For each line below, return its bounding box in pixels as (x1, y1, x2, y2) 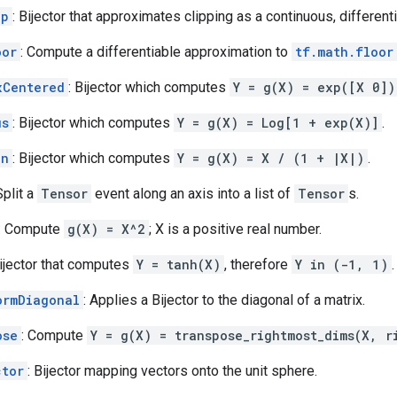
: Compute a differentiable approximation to (20, 43, 292, 60)
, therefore (224, 255, 292, 273)
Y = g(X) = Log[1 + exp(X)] (177, 113, 378, 131)
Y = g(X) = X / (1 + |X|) (177, 149, 364, 167)
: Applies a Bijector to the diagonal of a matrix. (83, 291, 365, 308)
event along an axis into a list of (91, 184, 294, 202)
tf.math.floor (295, 43, 393, 60)
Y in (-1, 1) (295, 255, 388, 273)
